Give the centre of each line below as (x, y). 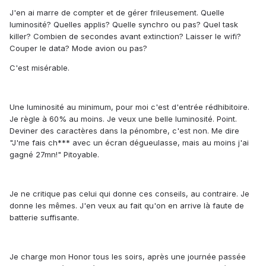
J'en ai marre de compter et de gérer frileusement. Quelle (117, 13)
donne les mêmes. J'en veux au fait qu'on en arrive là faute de (127, 206)
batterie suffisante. (44, 218)
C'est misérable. (39, 68)
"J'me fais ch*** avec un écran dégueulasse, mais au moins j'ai (129, 143)
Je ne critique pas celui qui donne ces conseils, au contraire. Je (129, 194)
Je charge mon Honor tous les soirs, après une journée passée (128, 257)
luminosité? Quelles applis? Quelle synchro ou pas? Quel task (124, 25)
